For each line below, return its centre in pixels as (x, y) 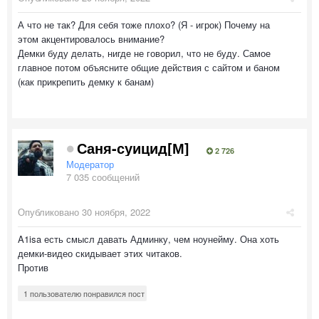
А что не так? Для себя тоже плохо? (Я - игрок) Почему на (144, 24)
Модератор (90, 164)
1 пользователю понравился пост (84, 293)
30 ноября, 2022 (116, 211)
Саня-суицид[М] (133, 147)
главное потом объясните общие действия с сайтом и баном (149, 67)
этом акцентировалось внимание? (93, 38)
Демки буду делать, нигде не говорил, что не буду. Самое (144, 53)
